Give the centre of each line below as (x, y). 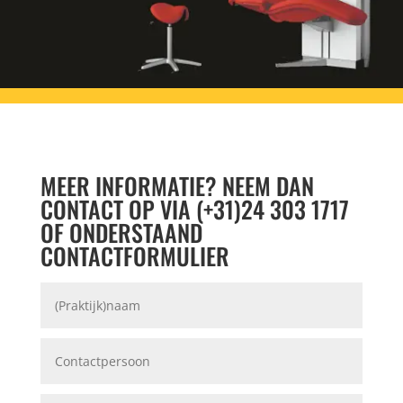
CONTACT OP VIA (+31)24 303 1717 (194, 210)
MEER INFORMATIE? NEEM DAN (177, 186)
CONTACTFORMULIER (134, 256)
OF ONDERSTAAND (121, 233)
